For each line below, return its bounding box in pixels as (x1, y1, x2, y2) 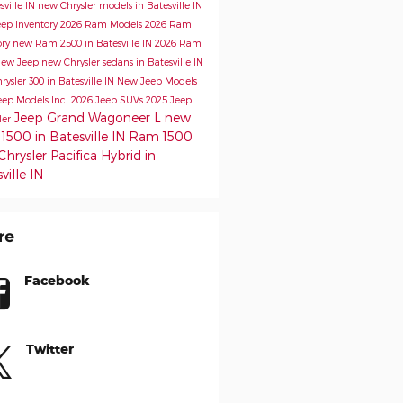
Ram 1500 (128, 128, 193, 144)
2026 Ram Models (59, 17, 145, 30)
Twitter (25, 340, 74, 356)
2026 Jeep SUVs (70, 93, 146, 105)
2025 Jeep (145, 93, 192, 105)
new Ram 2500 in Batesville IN (12, 36, 155, 49)
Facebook (23, 272, 90, 288)
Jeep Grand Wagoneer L (13, 109, 165, 125)
